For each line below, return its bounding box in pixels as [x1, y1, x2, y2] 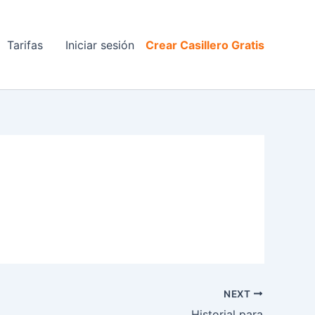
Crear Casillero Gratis [146, 37, 264, 52]
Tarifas [7, 37, 43, 52]
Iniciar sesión [65, 37, 134, 52]
